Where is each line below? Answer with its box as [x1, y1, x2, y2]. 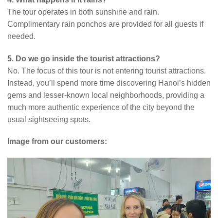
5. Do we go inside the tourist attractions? [7, 54, 160, 63]
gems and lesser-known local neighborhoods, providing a [7, 91, 204, 99]
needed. [7, 32, 36, 40]
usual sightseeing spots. [7, 115, 91, 124]
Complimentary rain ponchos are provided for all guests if [7, 19, 203, 28]
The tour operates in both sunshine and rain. [7, 7, 159, 16]
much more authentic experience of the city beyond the [7, 103, 195, 111]
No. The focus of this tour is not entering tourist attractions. [7, 66, 206, 75]
